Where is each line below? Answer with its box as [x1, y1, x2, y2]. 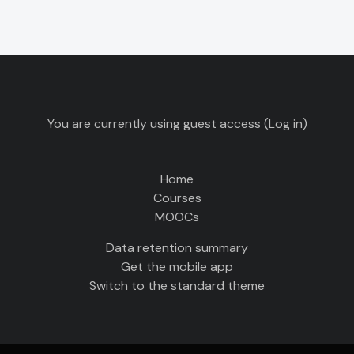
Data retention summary [106, 239, 248, 257]
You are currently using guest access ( [47, 115, 269, 133]
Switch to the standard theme [89, 277, 265, 295]
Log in [268, 115, 303, 133]
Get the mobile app [121, 258, 233, 276]
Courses [153, 190, 201, 207]
